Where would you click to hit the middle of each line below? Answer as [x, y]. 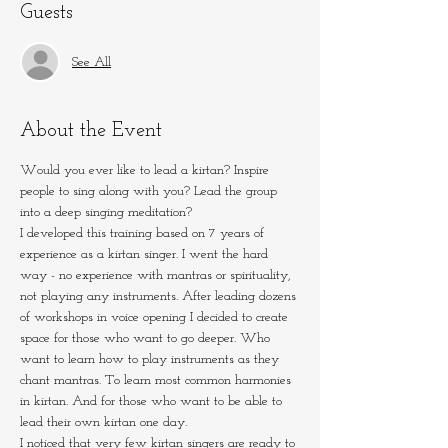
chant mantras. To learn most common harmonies [157, 381]
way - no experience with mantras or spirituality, [157, 276]
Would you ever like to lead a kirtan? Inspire [146, 171]
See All [91, 62]
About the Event [91, 131]
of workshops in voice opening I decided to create [156, 318]
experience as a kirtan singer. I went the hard [146, 255]
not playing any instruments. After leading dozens [160, 297]
